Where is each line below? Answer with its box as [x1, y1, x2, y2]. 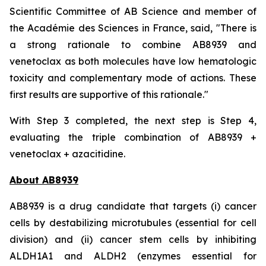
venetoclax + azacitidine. [9, 148, 125, 160]
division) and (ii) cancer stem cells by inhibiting [9, 233, 256, 245]
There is [220, 22, 256, 34]
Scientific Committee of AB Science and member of [9, 5, 256, 17]
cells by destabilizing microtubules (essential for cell [9, 217, 256, 229]
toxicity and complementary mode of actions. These [9, 72, 256, 84]
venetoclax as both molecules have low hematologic [9, 55, 256, 67]
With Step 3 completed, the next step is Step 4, [9, 115, 256, 126]
